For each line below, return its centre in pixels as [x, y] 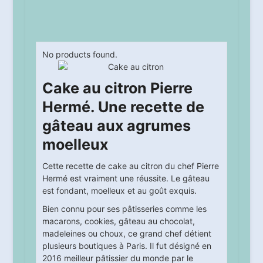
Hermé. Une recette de [123, 107]
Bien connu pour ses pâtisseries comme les [124, 209]
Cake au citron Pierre [117, 88]
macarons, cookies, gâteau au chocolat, [118, 221]
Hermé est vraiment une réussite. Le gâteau [126, 178]
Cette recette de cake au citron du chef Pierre [130, 166]
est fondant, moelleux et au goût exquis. [119, 190]
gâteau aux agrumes [116, 126]
